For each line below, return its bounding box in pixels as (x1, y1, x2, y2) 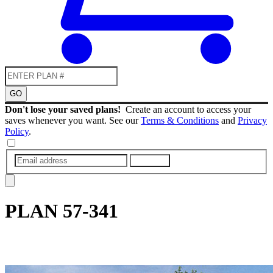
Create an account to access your (126, 104, 251, 115)
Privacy (238, 115, 267, 126)
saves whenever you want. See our (5, 115, 141, 126)
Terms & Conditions (141, 115, 219, 126)
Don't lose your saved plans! (5, 104, 126, 115)
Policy (5, 126, 29, 136)
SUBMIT (135, 155, 165, 165)
